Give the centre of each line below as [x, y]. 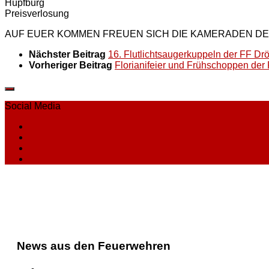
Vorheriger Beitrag [72, 65]
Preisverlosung [37, 14]
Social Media [33, 106]
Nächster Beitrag [68, 55]
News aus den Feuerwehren [94, 246]
